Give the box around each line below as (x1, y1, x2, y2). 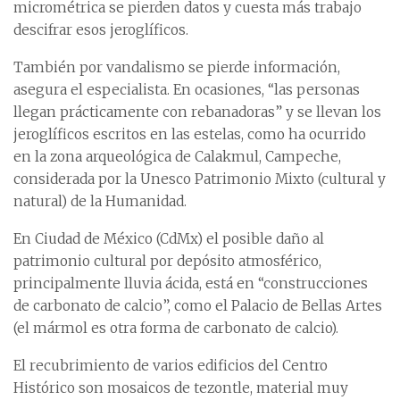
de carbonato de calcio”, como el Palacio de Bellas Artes (13, 296, 382, 314)
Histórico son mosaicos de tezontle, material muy (13, 379, 348, 396)
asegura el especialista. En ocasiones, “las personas (13, 80, 360, 98)
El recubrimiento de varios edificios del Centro (13, 356, 328, 374)
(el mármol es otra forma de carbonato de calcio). (13, 319, 338, 337)
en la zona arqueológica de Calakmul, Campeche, (13, 147, 341, 165)
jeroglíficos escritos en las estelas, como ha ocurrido (13, 125, 366, 143)
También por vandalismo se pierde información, (13, 58, 340, 76)
